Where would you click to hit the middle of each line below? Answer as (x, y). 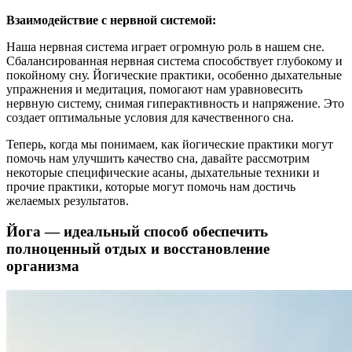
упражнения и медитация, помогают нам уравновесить (154, 90)
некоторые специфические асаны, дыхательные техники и (163, 173)
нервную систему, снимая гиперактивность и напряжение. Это (175, 104)
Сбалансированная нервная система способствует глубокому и (174, 61)
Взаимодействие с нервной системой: (111, 20)
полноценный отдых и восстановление (138, 249)
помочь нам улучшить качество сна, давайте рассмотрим (158, 159)
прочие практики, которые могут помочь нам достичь (151, 187)
